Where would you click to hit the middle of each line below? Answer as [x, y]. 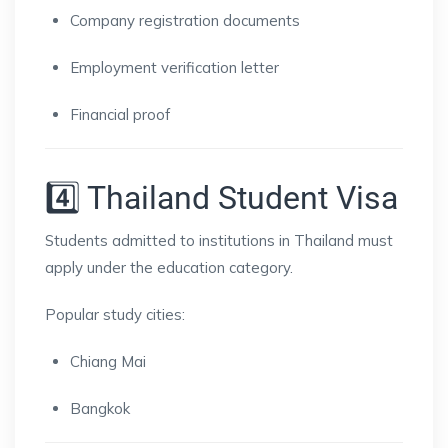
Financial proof [120, 114]
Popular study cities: [115, 314]
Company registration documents [185, 20]
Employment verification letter [174, 67]
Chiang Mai [108, 361]
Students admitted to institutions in [169, 240]
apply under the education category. [169, 267]
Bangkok [100, 408]
